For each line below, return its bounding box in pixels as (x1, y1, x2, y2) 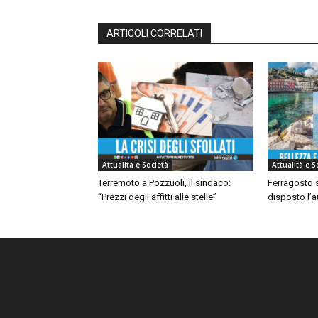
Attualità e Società (102, 160, 168, 170)
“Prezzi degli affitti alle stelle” (98, 192, 216, 203)
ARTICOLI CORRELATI (106, 28, 202, 40)
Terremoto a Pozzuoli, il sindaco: (98, 177, 231, 189)
